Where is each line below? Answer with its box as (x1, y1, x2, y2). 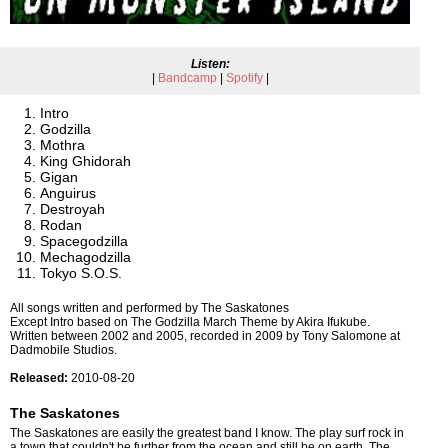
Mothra (40, 137, 85, 153)
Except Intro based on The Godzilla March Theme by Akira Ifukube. (10, 315, 370, 329)
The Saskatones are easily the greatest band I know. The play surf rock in (10, 426, 404, 440)
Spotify (225, 71, 263, 85)
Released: (10, 371, 68, 385)
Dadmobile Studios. (10, 343, 117, 357)
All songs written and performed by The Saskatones (10, 301, 289, 315)
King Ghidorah (40, 153, 131, 169)
